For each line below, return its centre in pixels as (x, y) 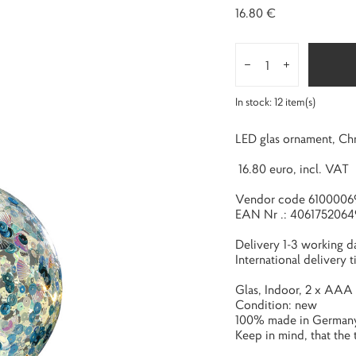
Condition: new (276, 305)
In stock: (255, 102)
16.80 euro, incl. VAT (292, 169)
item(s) (299, 102)
